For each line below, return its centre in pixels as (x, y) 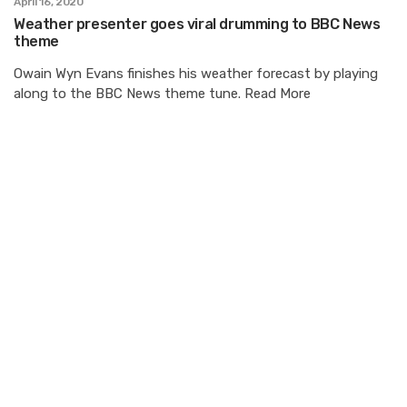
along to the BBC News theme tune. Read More (162, 93)
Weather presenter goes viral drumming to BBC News (197, 24)
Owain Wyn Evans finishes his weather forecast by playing (196, 73)
